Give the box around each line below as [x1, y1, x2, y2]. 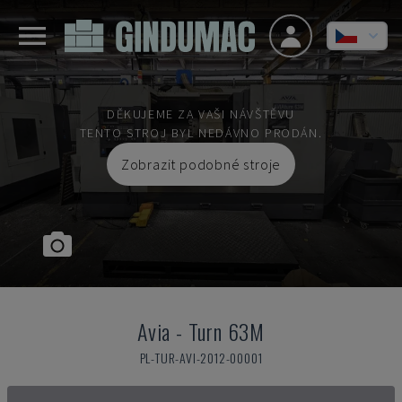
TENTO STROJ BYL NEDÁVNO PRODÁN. [79, 125, 323, 141]
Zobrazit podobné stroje [120, 155, 282, 173]
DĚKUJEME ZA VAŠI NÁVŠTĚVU [106, 106, 295, 122]
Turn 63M [188, 315, 265, 347]
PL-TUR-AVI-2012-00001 [139, 348, 263, 367]
